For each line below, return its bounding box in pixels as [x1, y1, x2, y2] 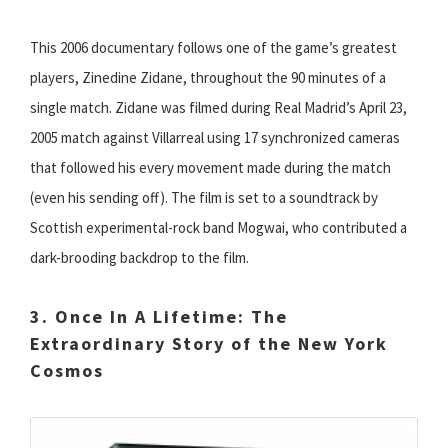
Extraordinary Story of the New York [30, 332, 388, 356]
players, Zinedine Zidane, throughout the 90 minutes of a [30, 68, 386, 88]
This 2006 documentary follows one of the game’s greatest [30, 38, 397, 58]
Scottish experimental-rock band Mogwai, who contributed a [30, 218, 407, 238]
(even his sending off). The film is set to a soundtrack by [30, 188, 378, 208]
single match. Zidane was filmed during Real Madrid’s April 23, [30, 98, 407, 118]
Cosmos [30, 359, 104, 383]
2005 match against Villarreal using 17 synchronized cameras [30, 128, 400, 148]
